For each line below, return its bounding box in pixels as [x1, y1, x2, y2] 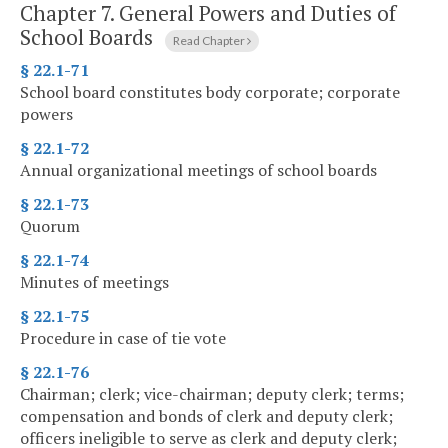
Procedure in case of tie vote [20, 327, 226, 350]
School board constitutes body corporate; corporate [20, 81, 400, 104]
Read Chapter [173, 32, 247, 48]
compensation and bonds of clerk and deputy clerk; [20, 405, 393, 428]
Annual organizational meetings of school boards [20, 159, 377, 182]
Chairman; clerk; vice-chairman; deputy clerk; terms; [20, 383, 404, 406]
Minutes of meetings [20, 271, 169, 294]
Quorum [20, 215, 80, 238]
